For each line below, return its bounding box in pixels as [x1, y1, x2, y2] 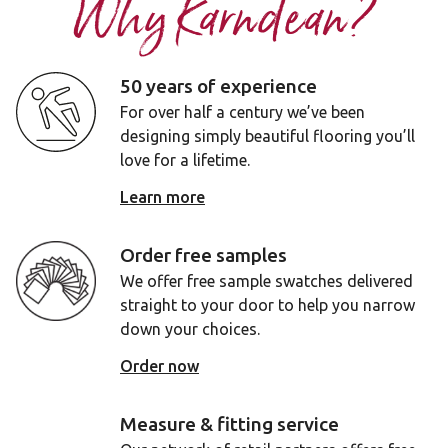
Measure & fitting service [120, 413, 339, 435]
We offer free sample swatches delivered [120, 272, 413, 290]
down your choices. [120, 320, 260, 338]
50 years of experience [120, 75, 317, 97]
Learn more [120, 188, 205, 206]
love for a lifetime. [120, 151, 250, 169]
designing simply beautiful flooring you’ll [120, 127, 415, 145]
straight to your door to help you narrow [120, 296, 415, 314]
